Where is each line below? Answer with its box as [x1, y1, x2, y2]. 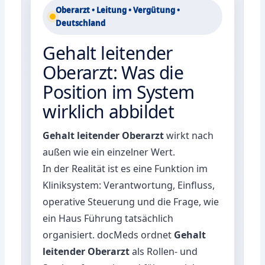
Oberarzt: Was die [43, 60, 184, 85]
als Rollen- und [130, 244, 198, 258]
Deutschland [56, 17, 106, 28]
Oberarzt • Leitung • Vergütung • [56, 4, 180, 15]
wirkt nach [164, 128, 214, 142]
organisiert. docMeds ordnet [43, 228, 174, 241]
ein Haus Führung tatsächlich [43, 211, 174, 225]
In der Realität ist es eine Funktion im [43, 161, 208, 175]
